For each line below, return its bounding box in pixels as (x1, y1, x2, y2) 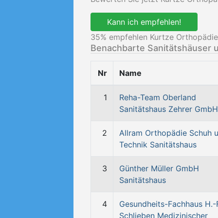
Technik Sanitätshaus (119, 140, 197, 149)
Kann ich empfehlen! (107, 17, 181, 27)
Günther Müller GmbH (119, 163, 199, 173)
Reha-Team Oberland (119, 92, 196, 102)
